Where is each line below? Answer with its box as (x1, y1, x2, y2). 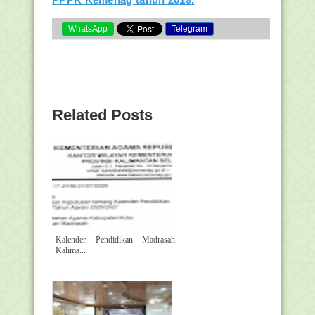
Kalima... (56, 245, 86, 255)
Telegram (172, 24, 207, 34)
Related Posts (52, 106, 153, 124)
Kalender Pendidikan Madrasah (56, 235, 175, 245)
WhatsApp (68, 24, 108, 34)
